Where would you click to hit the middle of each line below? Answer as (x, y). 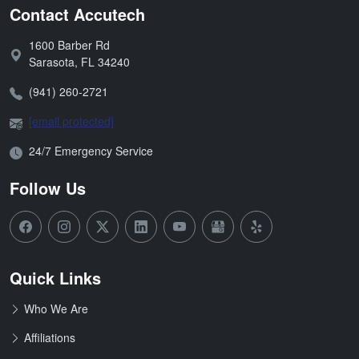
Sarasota (52, 62)
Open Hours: (41, 150)
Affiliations (50, 338)
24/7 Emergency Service (91, 151)
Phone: (27, 91)
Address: (31, 52)
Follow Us (48, 188)
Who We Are (56, 309)
